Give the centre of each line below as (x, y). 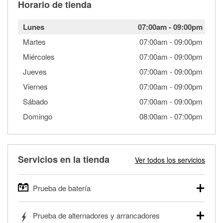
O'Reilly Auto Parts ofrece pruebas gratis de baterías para (109, 206)
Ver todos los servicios (170, 160)
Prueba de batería (62, 188)
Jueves (35, 71)
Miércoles (39, 56)
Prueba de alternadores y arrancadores (96, 215)
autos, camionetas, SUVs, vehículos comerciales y (97, 216)
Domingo (38, 116)
